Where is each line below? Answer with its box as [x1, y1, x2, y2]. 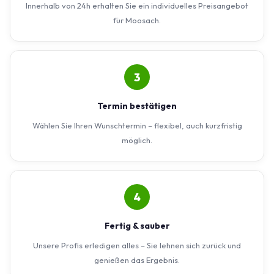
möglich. [122, 135, 152, 146]
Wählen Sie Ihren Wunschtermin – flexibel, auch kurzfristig [32, 120, 242, 131]
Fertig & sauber [104, 220, 170, 232]
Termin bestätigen [97, 100, 177, 112]
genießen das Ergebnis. [94, 255, 180, 265]
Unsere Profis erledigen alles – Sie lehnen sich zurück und [33, 240, 241, 251]
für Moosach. [113, 15, 161, 26]
